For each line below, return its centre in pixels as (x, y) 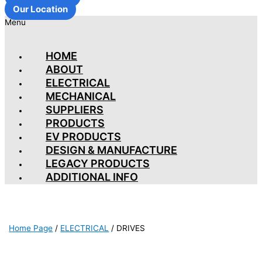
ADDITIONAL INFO (92, 177)
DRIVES (131, 228)
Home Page (31, 228)
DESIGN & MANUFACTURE (111, 150)
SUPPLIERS (75, 110)
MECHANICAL (81, 96)
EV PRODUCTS (83, 137)
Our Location (40, 9)
